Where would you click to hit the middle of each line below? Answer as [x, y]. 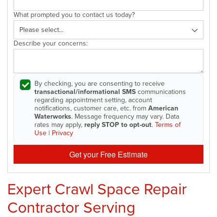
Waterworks [53, 116]
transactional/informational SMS [85, 91]
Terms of [168, 124]
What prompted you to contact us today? [74, 15]
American [163, 108]
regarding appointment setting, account [93, 100]
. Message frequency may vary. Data [125, 116]
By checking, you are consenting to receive [100, 83]
